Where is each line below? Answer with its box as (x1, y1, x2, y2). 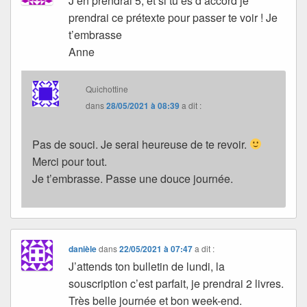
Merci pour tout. (32, 153, 107, 169)
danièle (69, 242, 97, 255)
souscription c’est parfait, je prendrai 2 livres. (69, 275, 284, 291)
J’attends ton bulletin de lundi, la (69, 258, 225, 274)
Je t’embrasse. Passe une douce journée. (32, 170, 233, 186)
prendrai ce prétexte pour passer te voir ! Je (69, 9, 278, 25)
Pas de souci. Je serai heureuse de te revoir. (32, 136, 249, 152)
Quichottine (86, 82, 129, 95)
